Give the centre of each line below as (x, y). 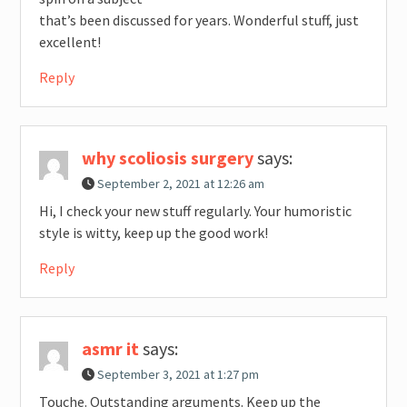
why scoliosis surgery (167, 158)
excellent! (69, 42)
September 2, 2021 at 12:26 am (180, 184)
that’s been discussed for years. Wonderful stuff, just (199, 20)
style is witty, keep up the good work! (153, 233)
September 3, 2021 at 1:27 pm (178, 375)
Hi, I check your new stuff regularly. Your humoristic (195, 211)
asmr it (110, 349)
